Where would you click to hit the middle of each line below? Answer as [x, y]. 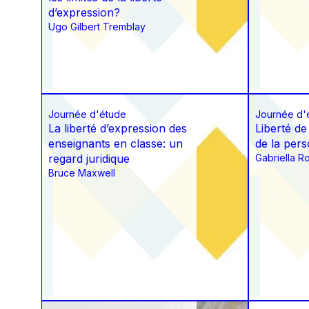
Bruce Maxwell [82, 173]
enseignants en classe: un [116, 144]
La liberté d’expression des [118, 129]
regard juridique [89, 159]
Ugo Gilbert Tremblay [97, 27]
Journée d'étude [87, 114]
